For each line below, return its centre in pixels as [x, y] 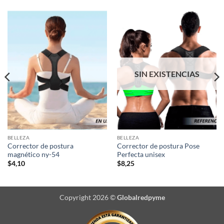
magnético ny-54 [33, 154]
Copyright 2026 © [88, 197]
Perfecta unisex [141, 154]
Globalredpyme [141, 197]
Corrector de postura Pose [158, 146]
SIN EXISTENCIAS [167, 74]
